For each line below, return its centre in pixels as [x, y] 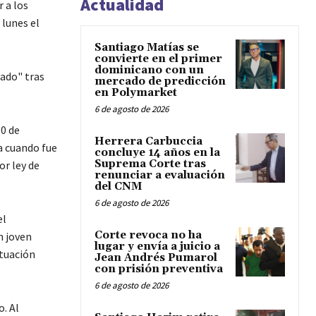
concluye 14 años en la [157, 153]
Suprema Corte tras [150, 164]
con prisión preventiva [159, 269]
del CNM [118, 187]
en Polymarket [136, 93]
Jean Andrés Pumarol [156, 258]
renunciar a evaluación [160, 175]
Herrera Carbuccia [148, 141]
